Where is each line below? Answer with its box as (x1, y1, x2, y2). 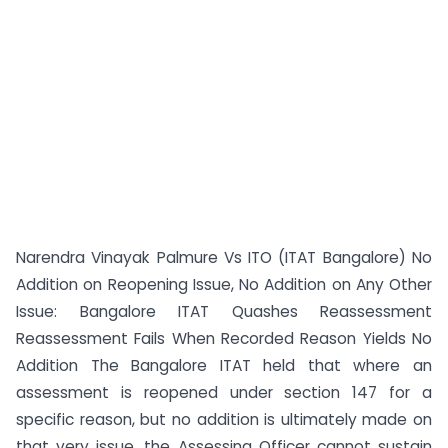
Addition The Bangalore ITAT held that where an (16, 355, 432, 376)
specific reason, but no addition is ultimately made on (16, 409, 432, 430)
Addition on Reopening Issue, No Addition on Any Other (16, 274, 432, 295)
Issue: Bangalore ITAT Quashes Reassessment (16, 301, 432, 322)
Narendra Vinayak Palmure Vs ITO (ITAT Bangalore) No (16, 247, 432, 268)
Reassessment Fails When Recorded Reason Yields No (16, 328, 432, 349)
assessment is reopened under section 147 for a (16, 382, 432, 403)
